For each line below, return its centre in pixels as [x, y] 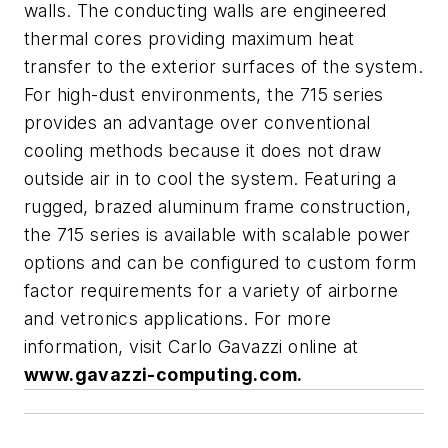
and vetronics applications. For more [178, 318]
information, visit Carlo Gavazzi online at [191, 346]
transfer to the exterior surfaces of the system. [224, 66]
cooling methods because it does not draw [202, 150]
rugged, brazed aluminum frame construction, [218, 206]
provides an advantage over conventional [197, 122]
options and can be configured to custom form [220, 262]
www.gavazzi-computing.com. [163, 374]
